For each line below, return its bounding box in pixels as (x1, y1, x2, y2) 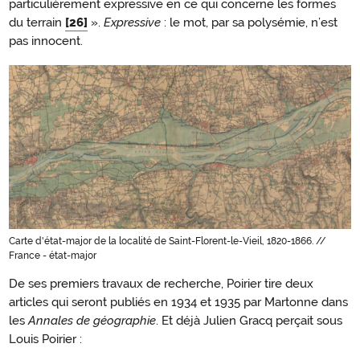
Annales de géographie (28, 313, 156, 329)
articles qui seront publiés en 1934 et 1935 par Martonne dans (9, 295, 348, 310)
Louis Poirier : (9, 332, 82, 347)
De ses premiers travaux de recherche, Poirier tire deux (9, 276, 313, 292)
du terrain (9, 14, 65, 30)
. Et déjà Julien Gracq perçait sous (156, 313, 342, 329)
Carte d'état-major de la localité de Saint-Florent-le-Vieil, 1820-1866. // (9, 235, 326, 247)
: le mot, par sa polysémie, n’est (164, 14, 337, 30)
